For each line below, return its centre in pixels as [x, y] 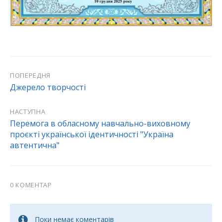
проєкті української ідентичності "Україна [92, 134]
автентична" [35, 145]
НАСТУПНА [28, 111]
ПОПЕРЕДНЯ [30, 75]
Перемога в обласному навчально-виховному [100, 123]
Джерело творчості [48, 87]
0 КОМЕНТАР [31, 185]
